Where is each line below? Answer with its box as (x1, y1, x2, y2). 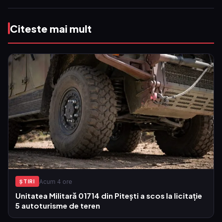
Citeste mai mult (10, 22, 92, 35)
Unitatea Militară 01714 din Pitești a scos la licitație (15, 191, 202, 201)
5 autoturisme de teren (15, 201, 100, 211)
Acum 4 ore (39, 177, 72, 185)
